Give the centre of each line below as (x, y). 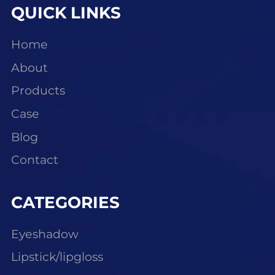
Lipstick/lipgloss (57, 257)
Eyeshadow (45, 234)
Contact (34, 160)
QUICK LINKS (66, 13)
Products (38, 91)
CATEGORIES (65, 202)
